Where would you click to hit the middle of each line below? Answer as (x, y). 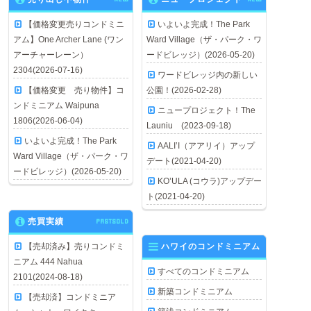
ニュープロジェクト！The (207, 110)
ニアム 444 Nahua (48, 261)
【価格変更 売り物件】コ (74, 90)
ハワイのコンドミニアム (210, 246)
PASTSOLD (112, 221)
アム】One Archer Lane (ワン (68, 39)
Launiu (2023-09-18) (189, 125)
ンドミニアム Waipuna (56, 105)
